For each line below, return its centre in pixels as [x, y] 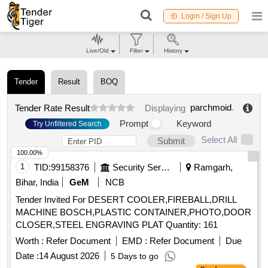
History [173, 51]
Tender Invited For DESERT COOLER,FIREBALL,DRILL [126, 200]
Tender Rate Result [52, 108]
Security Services [165, 167]
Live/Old [97, 51]
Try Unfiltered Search [67, 124]
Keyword [194, 124]
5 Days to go [135, 256]
